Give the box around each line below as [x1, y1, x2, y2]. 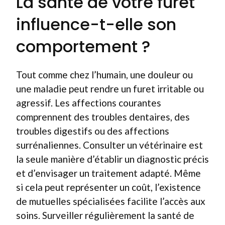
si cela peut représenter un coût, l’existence [16, 181, 201, 193]
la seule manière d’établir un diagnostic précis [16, 153, 209, 165]
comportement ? [16, 35, 150, 58]
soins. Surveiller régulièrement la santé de [16, 209, 194, 221]
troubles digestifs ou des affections [16, 125, 169, 137]
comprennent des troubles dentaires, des [16, 110, 190, 123]
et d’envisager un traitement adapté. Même [16, 167, 201, 179]
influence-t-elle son [16, 13, 176, 36]
